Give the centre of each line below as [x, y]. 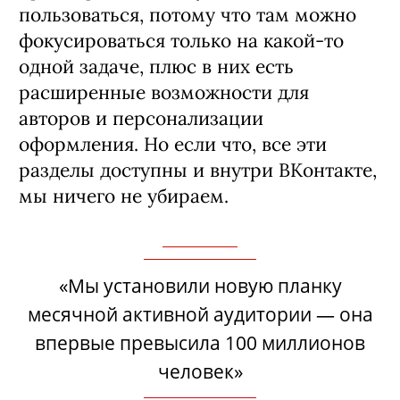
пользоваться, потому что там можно [187, 14]
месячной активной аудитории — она [200, 314]
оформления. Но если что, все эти [173, 144]
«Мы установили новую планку [200, 285]
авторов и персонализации [141, 118]
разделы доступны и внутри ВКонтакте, [198, 170]
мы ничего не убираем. [124, 196]
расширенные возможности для [164, 92]
